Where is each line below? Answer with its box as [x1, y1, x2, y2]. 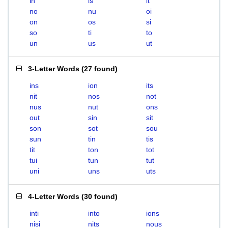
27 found [84, 65, 115, 73]
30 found [84, 192, 115, 201]
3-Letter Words [28, 65, 79, 73]
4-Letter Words [28, 192, 79, 201]
